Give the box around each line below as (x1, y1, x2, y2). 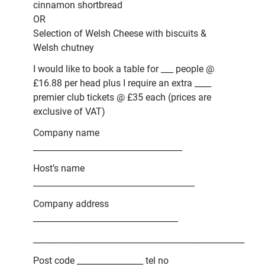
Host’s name (33, 163, 85, 174)
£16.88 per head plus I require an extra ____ (33, 77, 211, 89)
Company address (33, 198, 109, 210)
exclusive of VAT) (33, 106, 105, 118)
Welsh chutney (33, 42, 94, 54)
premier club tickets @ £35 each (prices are (33, 92, 211, 104)
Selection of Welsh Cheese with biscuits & (33, 28, 206, 40)
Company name (33, 127, 99, 139)
